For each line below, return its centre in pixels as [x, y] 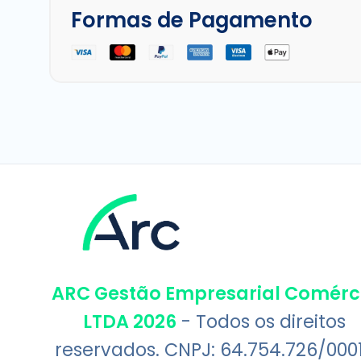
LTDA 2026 [129, 322]
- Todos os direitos [261, 322]
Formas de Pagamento [192, 20]
